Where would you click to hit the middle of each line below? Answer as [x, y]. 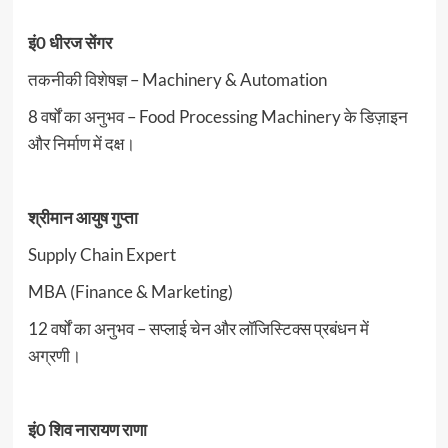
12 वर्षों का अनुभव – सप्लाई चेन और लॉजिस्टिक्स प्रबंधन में [198, 329]
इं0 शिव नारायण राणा [87, 430]
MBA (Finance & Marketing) [130, 292]
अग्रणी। [54, 356]
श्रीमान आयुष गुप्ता [82, 218]
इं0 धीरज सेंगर [69, 43]
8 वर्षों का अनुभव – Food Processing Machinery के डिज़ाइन [217, 117]
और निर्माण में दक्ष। [81, 144]
